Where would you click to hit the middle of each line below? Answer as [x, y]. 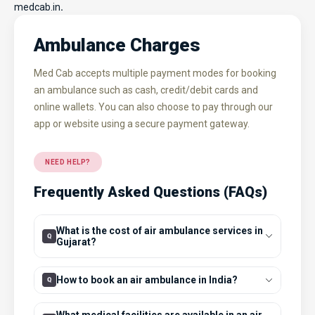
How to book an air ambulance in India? [147, 280]
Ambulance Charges [117, 45]
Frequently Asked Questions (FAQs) [150, 192]
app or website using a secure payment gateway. [142, 123]
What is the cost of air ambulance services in [160, 230]
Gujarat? [77, 242]
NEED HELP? [68, 162]
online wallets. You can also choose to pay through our [153, 107]
